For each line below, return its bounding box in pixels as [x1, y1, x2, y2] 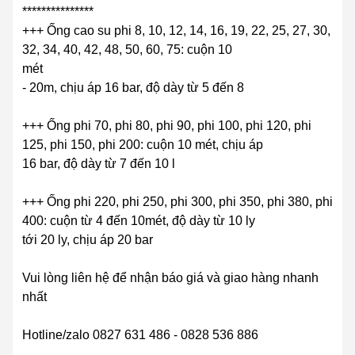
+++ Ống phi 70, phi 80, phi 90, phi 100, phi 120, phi [22, 119, 311, 133]
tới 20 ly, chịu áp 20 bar [22, 233, 153, 247]
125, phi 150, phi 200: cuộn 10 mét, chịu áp [22, 138, 263, 152]
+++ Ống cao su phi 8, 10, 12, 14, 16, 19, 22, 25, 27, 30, [22, 24, 330, 38]
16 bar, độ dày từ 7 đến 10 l [22, 157, 175, 171]
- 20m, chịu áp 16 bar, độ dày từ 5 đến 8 [22, 81, 244, 95]
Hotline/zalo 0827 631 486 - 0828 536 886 [22, 328, 258, 342]
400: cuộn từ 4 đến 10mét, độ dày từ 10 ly [22, 214, 255, 228]
